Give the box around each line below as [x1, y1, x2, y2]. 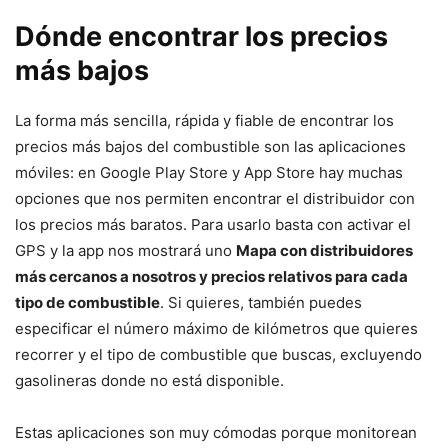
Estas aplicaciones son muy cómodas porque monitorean [15, 423, 417, 443]
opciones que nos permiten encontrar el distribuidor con [15, 189, 415, 209]
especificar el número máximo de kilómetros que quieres [15, 319, 418, 339]
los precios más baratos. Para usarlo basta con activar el [15, 215, 411, 235]
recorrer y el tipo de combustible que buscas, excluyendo [15, 345, 422, 365]
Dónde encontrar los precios [15, 20, 388, 54]
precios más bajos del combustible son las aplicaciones [15, 137, 406, 157]
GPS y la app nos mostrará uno [15, 241, 236, 261]
